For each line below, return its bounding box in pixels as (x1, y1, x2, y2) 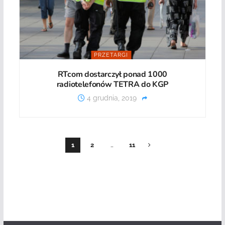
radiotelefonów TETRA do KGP (56, 79, 169, 90)
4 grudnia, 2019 (84, 94, 137, 102)
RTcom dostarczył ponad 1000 (57, 69, 168, 80)
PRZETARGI (94, 52, 129, 59)
